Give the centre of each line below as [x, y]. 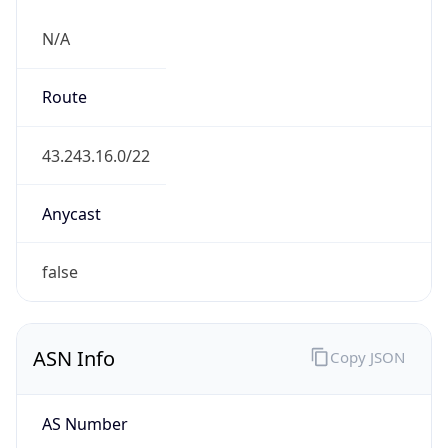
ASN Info [74, 359]
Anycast [71, 213]
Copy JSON [367, 356]
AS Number [84, 423]
